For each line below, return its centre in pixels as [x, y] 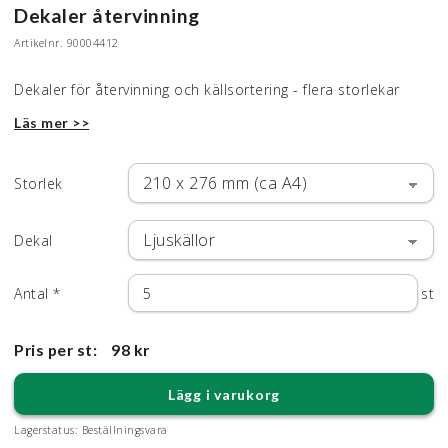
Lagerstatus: [46, 430]
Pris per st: [55, 350]
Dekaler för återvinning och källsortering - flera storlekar [207, 89]
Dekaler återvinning [107, 16]
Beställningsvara [124, 430]
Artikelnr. [38, 43]
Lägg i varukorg [224, 394]
